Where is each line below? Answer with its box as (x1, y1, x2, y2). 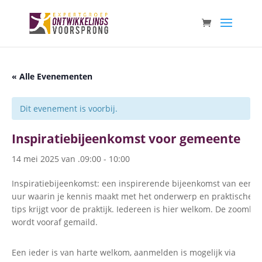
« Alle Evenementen (12, 71, 92, 82)
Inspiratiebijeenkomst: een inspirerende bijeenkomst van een (12, 178, 253, 189)
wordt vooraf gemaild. (12, 216, 98, 227)
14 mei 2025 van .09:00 (12, 153, 101, 164)
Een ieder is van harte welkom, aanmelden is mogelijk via (12, 247, 236, 258)
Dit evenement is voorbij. (20, 103, 118, 114)
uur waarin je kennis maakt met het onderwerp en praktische (12, 191, 253, 202)
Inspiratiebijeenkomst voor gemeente (12, 130, 240, 147)
